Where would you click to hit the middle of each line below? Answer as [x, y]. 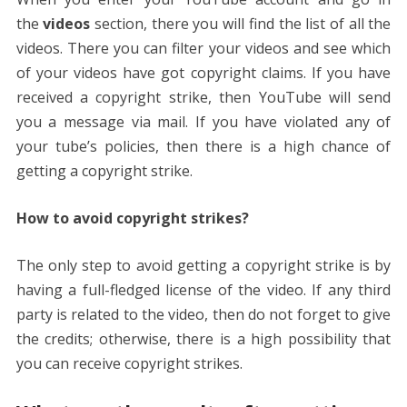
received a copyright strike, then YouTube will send [203, 97]
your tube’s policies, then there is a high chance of [203, 146]
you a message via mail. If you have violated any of [203, 121]
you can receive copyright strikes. [129, 363]
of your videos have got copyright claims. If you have [203, 72]
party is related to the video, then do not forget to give [203, 314]
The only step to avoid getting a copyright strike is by [203, 265]
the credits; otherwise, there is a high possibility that [203, 338]
